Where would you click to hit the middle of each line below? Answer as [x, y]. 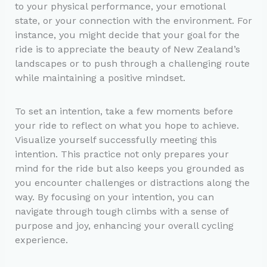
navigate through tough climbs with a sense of [121, 212]
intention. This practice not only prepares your [122, 154]
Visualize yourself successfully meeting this [116, 140]
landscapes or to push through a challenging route [132, 63]
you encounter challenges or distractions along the [132, 183]
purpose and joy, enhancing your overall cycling [124, 226]
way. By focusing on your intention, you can [114, 197]
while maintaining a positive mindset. [100, 77]
